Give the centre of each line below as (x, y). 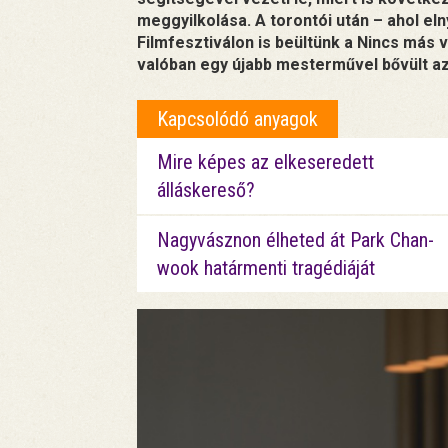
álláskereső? (206, 190)
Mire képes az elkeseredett (265, 162)
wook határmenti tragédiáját (266, 268)
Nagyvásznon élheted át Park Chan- (295, 240)
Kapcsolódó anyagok (237, 119)
